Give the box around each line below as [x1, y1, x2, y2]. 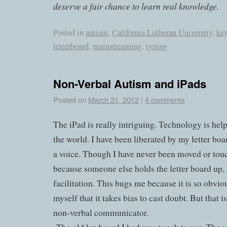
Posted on [53, 94, 86, 105]
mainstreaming [93, 41, 142, 52]
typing [146, 41, 167, 52]
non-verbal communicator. [53, 206, 148, 218]
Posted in [53, 27, 84, 39]
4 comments [145, 94, 184, 105]
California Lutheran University [112, 27, 212, 39]
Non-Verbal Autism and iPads [53, 75, 206, 92]
